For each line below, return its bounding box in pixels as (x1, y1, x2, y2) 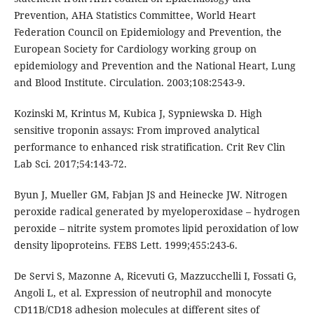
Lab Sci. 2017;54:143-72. (13, 157, 127, 171)
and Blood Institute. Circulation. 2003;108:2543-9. (13, 76, 245, 90)
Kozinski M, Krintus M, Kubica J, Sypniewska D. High (13, 107, 262, 121)
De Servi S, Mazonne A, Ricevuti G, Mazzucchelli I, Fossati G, (13, 269, 296, 283)
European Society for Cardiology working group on (13, 42, 257, 56)
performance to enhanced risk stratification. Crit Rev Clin (13, 140, 285, 154)
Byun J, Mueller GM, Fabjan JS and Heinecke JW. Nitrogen (13, 188, 287, 202)
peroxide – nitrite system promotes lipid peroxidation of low (13, 221, 299, 235)
